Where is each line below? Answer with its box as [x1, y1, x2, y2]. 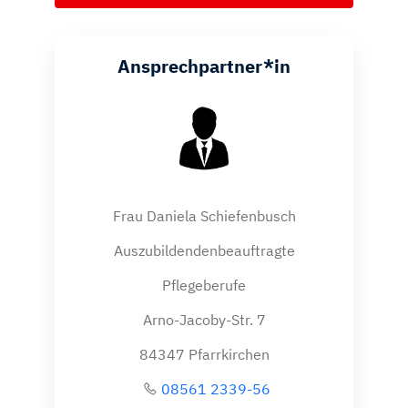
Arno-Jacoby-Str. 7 [142, 311, 266, 330]
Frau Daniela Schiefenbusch [112, 207, 296, 226]
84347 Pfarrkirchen [138, 345, 270, 364]
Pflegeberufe [162, 276, 246, 295]
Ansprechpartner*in [117, 54, 291, 79]
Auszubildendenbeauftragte [113, 241, 295, 260]
